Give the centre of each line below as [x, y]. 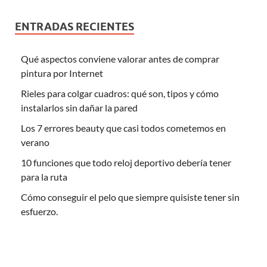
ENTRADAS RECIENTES [74, 26]
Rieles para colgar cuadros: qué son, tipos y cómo [120, 93]
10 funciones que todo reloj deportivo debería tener [126, 162]
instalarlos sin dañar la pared [79, 107]
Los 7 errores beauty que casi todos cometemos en [123, 128]
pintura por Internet [62, 73]
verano [35, 142]
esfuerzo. [39, 211]
